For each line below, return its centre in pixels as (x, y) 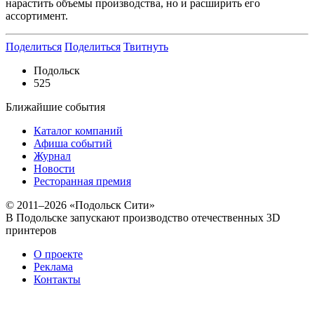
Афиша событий (73, 144)
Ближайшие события (55, 107)
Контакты (57, 280)
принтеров (31, 231)
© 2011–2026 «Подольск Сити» (80, 205)
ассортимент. (37, 16)
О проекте (58, 254)
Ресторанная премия (82, 182)
